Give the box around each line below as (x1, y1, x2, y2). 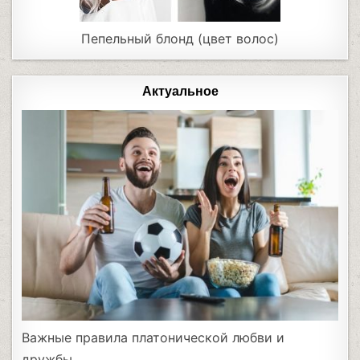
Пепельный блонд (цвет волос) (81, 30, 279, 47)
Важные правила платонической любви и (22, 329, 285, 346)
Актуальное (141, 83, 219, 100)
